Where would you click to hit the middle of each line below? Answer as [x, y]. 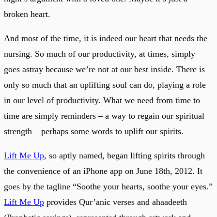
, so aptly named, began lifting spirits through [124, 155]
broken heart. [27, 14]
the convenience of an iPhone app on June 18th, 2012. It [103, 171]
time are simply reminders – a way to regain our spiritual [104, 116]
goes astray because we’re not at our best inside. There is [104, 69]
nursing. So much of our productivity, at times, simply [100, 54]
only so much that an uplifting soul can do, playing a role [105, 85]
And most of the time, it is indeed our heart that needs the [106, 38]
